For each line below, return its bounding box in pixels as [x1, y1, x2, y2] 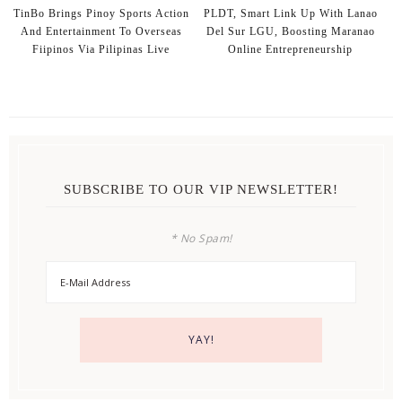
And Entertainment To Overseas [20, 24, 182, 38]
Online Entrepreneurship [228, 42, 354, 56]
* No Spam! [170, 230, 232, 246]
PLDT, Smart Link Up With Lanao [203, 6, 378, 20]
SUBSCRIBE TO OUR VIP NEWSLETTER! [64, 181, 338, 197]
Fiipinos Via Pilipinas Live [32, 42, 170, 56]
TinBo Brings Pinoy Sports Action [13, 6, 189, 20]
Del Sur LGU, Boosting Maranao [205, 24, 375, 38]
